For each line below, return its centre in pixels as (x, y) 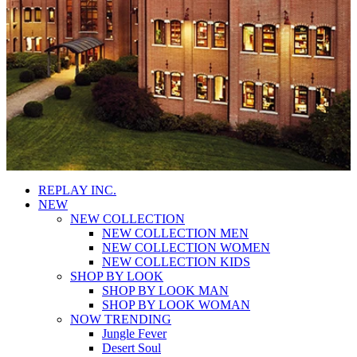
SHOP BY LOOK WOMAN (176, 305)
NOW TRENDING (121, 319)
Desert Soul (131, 348)
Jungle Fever (134, 333)
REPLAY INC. (77, 190)
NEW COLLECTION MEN (175, 233)
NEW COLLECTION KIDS (176, 262)
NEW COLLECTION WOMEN (186, 247)
